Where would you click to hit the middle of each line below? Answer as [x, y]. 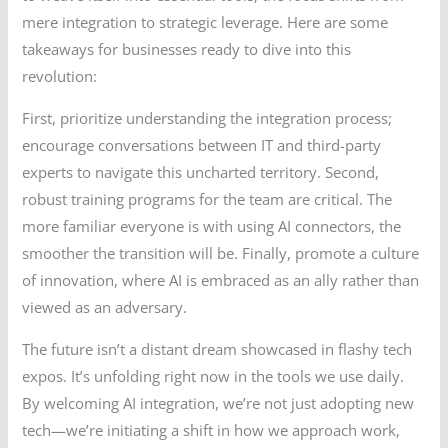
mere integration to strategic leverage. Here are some [205, 22]
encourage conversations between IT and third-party [202, 144]
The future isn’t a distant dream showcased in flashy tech [217, 348]
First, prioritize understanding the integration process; [207, 117]
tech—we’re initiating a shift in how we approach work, [211, 429]
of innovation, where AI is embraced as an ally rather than [221, 279]
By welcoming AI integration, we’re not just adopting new [218, 402]
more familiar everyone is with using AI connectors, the [212, 225]
